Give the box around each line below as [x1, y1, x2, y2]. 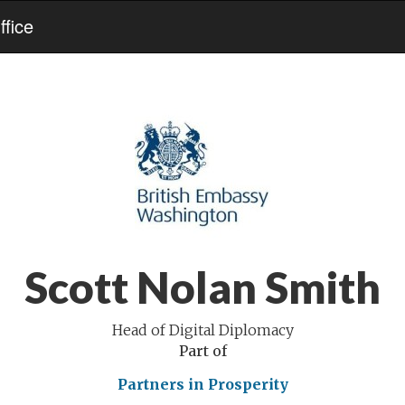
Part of [178, 342, 227, 360]
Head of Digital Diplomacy [111, 321, 294, 339]
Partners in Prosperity [117, 375, 288, 393]
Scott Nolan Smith [24, 261, 381, 313]
